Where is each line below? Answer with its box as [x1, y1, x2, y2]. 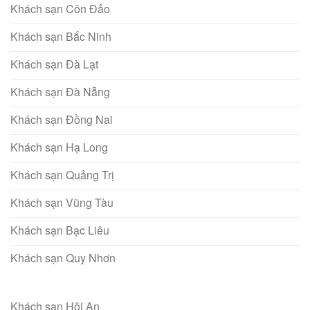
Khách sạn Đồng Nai [10, 111, 113, 128]
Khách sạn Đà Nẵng [10, 84, 110, 100]
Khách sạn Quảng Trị [10, 167, 114, 183]
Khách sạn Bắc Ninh [10, 28, 111, 45]
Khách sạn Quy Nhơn [10, 250, 116, 266]
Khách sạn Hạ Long [10, 139, 108, 156]
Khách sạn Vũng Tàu [10, 194, 113, 211]
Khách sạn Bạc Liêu [10, 222, 109, 239]
